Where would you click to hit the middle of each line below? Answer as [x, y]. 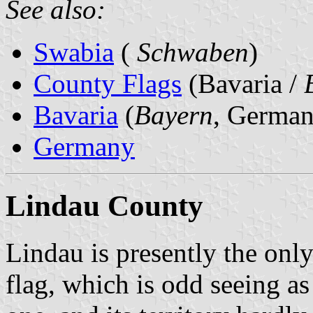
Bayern [174, 115]
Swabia [74, 52]
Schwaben [189, 52]
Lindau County [104, 205]
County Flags [108, 83]
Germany [84, 146]
